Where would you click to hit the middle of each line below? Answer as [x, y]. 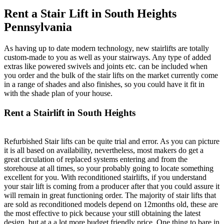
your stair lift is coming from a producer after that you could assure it [112, 186]
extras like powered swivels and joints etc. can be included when [106, 66]
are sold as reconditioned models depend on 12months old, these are [111, 204]
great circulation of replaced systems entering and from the [96, 159]
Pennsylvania [38, 27]
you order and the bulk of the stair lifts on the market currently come [111, 75]
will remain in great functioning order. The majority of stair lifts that [110, 195]
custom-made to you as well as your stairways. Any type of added [107, 57]
